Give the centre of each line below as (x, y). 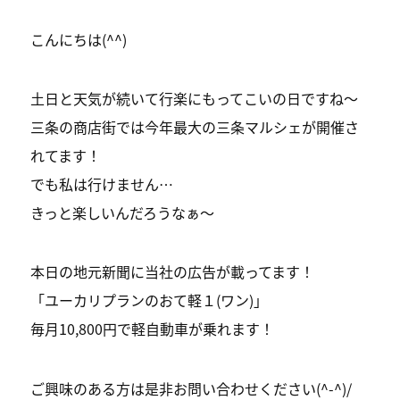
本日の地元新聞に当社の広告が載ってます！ (173, 272)
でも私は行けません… (102, 184)
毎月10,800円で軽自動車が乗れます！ (153, 329)
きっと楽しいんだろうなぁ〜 (123, 213)
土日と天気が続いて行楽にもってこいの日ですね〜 (195, 99)
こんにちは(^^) (79, 39)
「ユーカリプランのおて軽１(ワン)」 (150, 300)
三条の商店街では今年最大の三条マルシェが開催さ (195, 127)
